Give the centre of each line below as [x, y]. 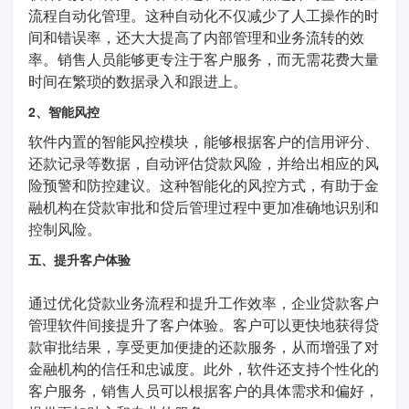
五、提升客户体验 [79, 260]
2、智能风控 [64, 112]
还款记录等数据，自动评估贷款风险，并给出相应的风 [204, 163]
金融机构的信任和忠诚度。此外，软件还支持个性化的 [204, 369]
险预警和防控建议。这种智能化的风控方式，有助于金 [204, 185]
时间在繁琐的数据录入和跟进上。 [138, 81]
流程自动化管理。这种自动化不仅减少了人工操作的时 [204, 16]
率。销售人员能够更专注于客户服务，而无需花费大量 [204, 59]
